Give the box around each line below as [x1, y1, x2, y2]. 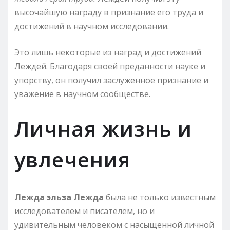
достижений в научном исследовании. [14, 20, 169, 32]
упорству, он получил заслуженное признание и [14, 74, 208, 86]
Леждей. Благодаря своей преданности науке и [14, 60, 205, 72]
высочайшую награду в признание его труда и [14, 6, 203, 18]
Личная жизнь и [14, 114, 192, 143]
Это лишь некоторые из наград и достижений [14, 46, 201, 58]
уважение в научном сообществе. [14, 88, 150, 100]
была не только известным [104, 191, 216, 203]
